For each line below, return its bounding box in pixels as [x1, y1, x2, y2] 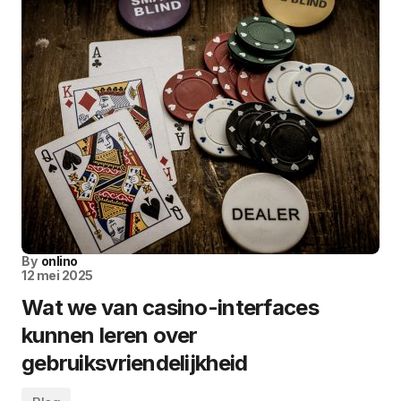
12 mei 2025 [21, 268, 93, 284]
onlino [40, 253, 78, 269]
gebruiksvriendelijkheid [21, 350, 248, 377]
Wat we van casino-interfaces [21, 294, 319, 321]
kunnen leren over [21, 322, 198, 349]
